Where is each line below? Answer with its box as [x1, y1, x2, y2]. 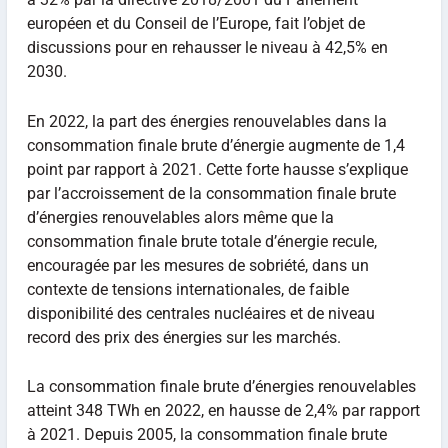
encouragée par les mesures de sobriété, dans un [26, 255, 369, 275]
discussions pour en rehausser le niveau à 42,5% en [26, 38, 388, 58]
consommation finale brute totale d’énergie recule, [26, 231, 377, 251]
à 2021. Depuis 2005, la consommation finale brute [26, 425, 387, 445]
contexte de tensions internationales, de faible [26, 279, 349, 299]
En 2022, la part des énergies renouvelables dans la [26, 111, 387, 131]
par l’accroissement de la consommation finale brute [26, 183, 396, 203]
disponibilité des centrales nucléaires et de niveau [26, 303, 375, 323]
